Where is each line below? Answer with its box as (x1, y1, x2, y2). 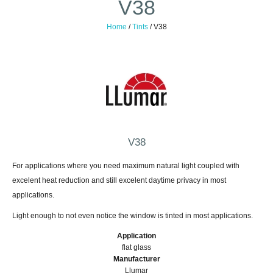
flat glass (122, 243, 151, 252)
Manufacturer (113, 255, 160, 263)
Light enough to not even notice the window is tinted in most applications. (12, 211, 253, 220)
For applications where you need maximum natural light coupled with (12, 161, 239, 170)
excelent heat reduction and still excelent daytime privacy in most (12, 176, 226, 185)
